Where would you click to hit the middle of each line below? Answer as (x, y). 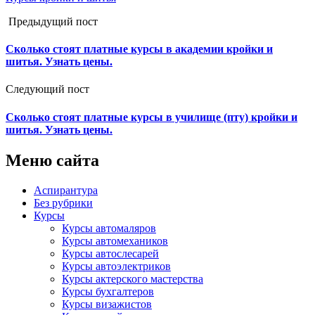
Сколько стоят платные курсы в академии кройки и (139, 49)
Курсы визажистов (107, 304)
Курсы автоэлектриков (116, 266)
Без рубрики (63, 202)
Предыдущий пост (52, 21)
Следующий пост (49, 89)
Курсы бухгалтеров (108, 291)
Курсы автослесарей (110, 253)
